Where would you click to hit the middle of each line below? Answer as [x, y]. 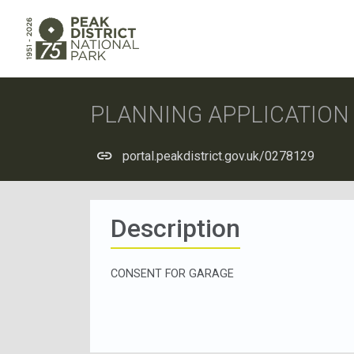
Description [175, 228]
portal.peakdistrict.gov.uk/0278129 [218, 156]
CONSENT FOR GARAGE [172, 273]
